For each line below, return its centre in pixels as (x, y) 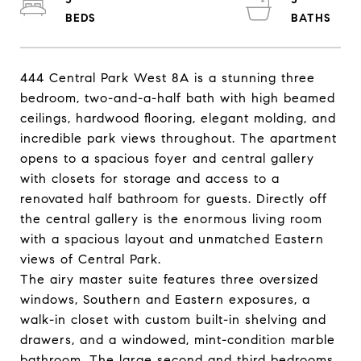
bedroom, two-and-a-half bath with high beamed (178, 98)
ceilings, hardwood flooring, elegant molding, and (178, 118)
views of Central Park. (91, 259)
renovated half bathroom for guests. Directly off (174, 199)
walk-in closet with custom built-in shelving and (173, 320)
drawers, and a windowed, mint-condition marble (178, 340)
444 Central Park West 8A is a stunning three (168, 78)
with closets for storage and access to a (150, 178)
